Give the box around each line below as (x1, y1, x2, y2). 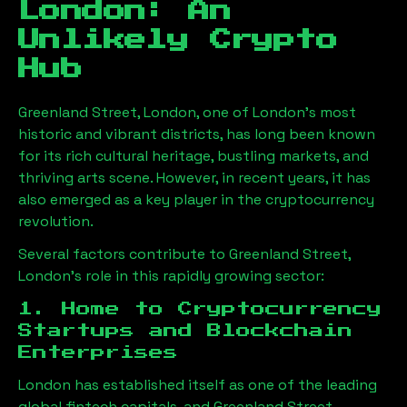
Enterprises (18, 345, 178, 360)
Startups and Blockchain (18, 323, 352, 338)
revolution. (18, 212, 94, 231)
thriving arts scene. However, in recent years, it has (18, 168, 371, 187)
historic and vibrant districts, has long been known (18, 124, 375, 144)
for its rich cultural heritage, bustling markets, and (18, 146, 369, 165)
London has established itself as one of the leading (18, 375, 377, 394)
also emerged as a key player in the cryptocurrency (18, 190, 374, 209)
